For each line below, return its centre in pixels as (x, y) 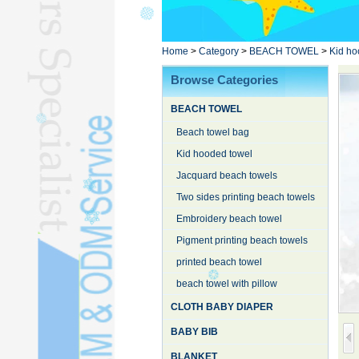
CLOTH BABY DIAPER (222, 307)
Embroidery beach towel (229, 219)
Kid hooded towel (214, 154)
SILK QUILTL (275, 111)
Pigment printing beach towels (242, 240)
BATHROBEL (276, 46)
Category (219, 51)
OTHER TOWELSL (288, 90)
